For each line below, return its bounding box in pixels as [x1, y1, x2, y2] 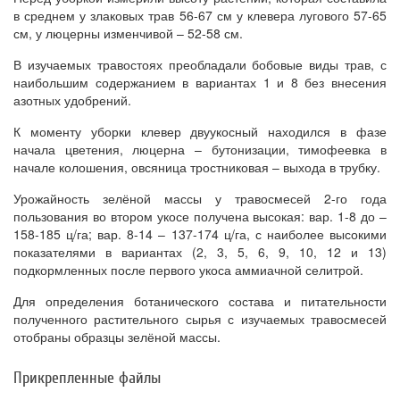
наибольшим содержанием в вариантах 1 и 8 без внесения [13, 73, 387, 92]
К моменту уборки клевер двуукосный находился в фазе [13, 122, 387, 141]
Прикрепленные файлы [13, 369, 161, 388]
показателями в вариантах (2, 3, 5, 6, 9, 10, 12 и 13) [13, 243, 387, 262]
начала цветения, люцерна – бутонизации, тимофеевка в [13, 140, 387, 159]
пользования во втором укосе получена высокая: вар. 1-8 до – [13, 207, 387, 226]
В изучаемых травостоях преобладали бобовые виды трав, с [13, 55, 387, 74]
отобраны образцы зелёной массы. [13, 328, 221, 346]
